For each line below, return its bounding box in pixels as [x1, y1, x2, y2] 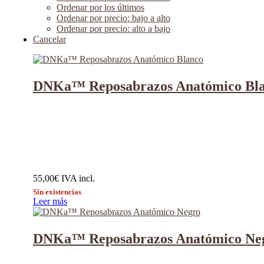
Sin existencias [33, 187, 81, 197]
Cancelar [33, 34, 66, 44]
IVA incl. [61, 173, 95, 184]
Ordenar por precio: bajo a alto [57, 13, 170, 23]
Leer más [33, 196, 67, 207]
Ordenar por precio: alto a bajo [57, 24, 170, 34]
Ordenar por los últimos [57, 2, 144, 12]
